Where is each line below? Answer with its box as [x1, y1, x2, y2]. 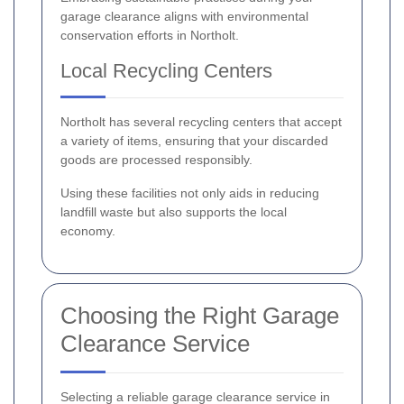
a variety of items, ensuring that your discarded [60, 133, 328, 149]
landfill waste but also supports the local [60, 205, 287, 220]
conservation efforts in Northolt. [60, 28, 239, 43]
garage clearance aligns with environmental [60, 9, 308, 24]
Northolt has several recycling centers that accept [60, 115, 342, 130]
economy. [60, 224, 115, 239]
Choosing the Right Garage [60, 302, 339, 330]
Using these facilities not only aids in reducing [60, 186, 319, 201]
